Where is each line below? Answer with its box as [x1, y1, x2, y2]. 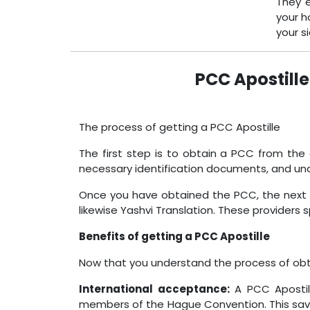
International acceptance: [79, 282, 230, 296]
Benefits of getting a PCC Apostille [79, 229, 270, 244]
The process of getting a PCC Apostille [79, 120, 280, 134]
